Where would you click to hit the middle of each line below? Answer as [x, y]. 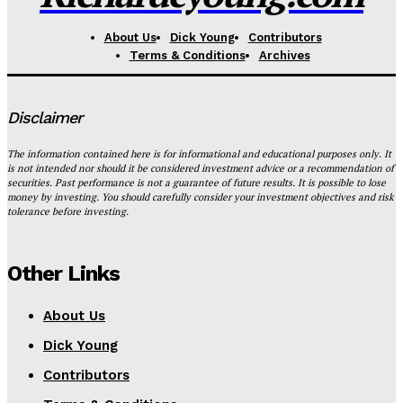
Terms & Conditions [187, 55]
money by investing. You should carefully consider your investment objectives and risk [201, 197]
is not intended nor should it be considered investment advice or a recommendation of [201, 168]
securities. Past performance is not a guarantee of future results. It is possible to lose [197, 182]
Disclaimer [45, 117]
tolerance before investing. [68, 211]
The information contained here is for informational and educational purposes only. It [199, 153]
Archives [284, 55]
